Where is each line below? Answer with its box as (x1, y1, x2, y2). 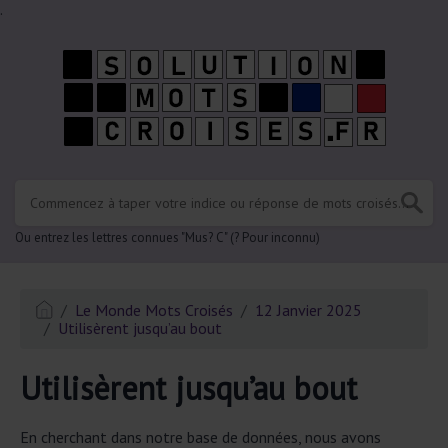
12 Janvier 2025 (255, 300, 363, 320)
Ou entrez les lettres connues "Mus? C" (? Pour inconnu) (15, 229, 320, 246)
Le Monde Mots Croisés (75, 300, 234, 320)
